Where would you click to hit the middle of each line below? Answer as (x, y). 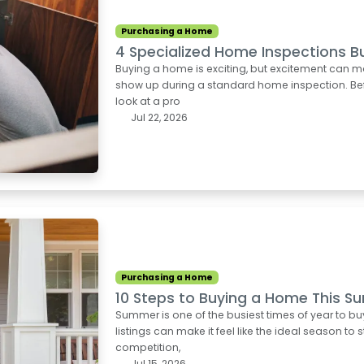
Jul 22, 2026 (158, 118)
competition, (148, 348)
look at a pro (148, 102)
